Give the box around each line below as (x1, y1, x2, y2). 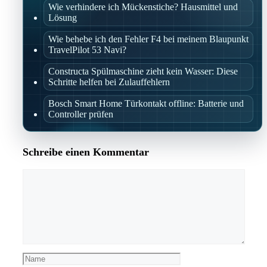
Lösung (48, 13, 77, 23)
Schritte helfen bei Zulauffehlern (48, 77, 170, 88)
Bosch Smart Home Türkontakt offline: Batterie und (48, 98, 244, 109)
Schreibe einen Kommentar (23, 146, 149, 159)
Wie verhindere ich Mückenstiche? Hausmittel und (48, 2, 238, 13)
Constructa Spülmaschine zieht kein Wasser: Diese (48, 66, 238, 77)
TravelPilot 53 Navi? (48, 45, 126, 55)
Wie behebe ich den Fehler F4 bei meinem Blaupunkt (48, 34, 249, 45)
